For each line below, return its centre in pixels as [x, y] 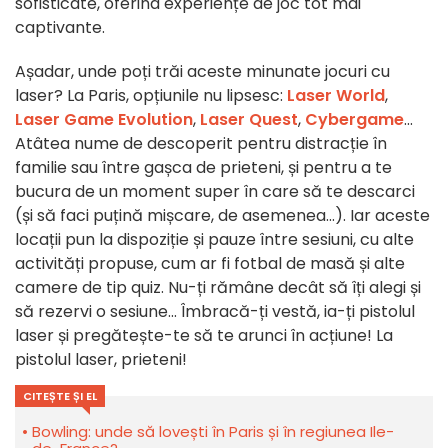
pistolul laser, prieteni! [101, 360]
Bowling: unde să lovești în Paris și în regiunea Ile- [213, 432]
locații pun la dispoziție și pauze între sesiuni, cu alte [214, 240]
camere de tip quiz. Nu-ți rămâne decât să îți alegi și [218, 288]
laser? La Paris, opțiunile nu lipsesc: [151, 96]
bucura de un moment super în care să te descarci [215, 192]
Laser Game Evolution [104, 120]
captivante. [60, 28]
